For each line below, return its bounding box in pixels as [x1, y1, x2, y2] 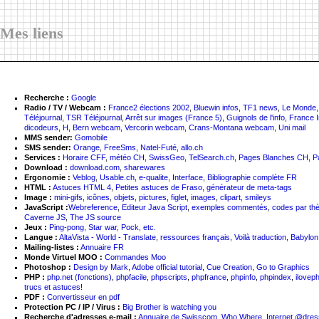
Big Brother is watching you [122, 303, 216, 311]
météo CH [110, 153, 145, 162]
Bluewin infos [194, 103, 239, 112]
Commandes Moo [105, 253, 166, 261]
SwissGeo [149, 153, 184, 162]
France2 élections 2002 [108, 103, 189, 112]
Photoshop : [24, 263, 73, 271]
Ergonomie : [24, 173, 70, 182]
